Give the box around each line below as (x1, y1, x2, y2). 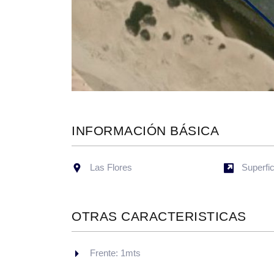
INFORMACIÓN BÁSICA (72, 124, 220, 138)
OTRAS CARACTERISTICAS (72, 209, 247, 224)
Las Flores (90, 162, 132, 173)
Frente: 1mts (90, 248, 141, 259)
